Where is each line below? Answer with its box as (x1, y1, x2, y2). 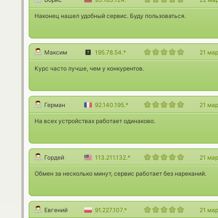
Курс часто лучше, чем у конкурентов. (35, 65, 144, 72)
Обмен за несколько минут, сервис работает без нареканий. (35, 170, 206, 177)
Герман (44, 101, 65, 109)
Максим (44, 49, 67, 56)
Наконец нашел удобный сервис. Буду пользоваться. (35, 12, 186, 19)
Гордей (44, 154, 64, 161)
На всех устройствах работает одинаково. (35, 117, 155, 125)
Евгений (44, 206, 68, 214)
